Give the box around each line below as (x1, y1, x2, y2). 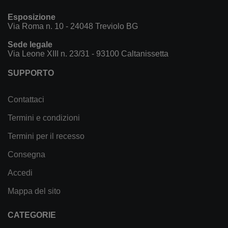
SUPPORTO (8, 68, 54, 77)
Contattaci (8, 95, 44, 104)
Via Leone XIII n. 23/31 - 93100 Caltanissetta (8, 49, 168, 58)
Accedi (8, 168, 33, 177)
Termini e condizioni (8, 113, 80, 122)
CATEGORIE (8, 210, 56, 219)
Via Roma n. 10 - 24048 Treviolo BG (8, 21, 138, 31)
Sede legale (8, 40, 52, 49)
